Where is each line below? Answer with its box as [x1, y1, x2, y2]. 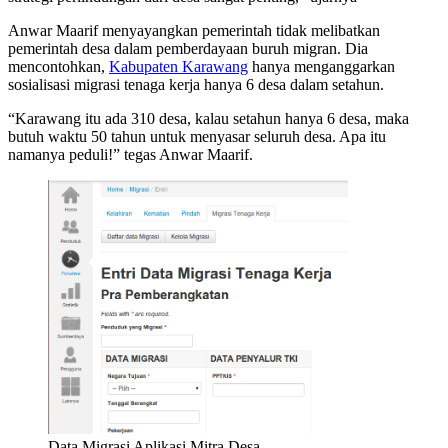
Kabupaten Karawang [109, 57, 248, 75]
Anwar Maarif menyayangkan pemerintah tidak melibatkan [8, 21, 380, 39]
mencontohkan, [8, 57, 109, 75]
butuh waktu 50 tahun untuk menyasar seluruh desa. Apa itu [8, 127, 386, 145]
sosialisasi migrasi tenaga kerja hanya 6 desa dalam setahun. [8, 75, 384, 93]
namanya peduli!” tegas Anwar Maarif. [8, 145, 253, 163]
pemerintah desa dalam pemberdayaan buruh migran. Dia [8, 39, 368, 57]
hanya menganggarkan [248, 57, 395, 75]
